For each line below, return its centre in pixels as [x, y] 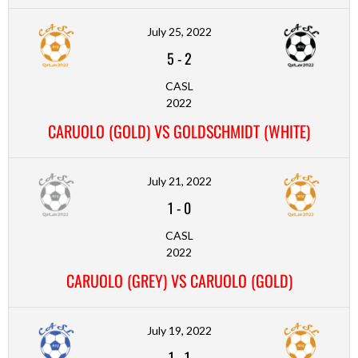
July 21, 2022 [179, 181]
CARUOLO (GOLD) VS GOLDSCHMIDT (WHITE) [179, 131]
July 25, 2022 [179, 31]
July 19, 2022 [179, 330]
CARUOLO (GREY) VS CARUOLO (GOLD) [179, 280]
